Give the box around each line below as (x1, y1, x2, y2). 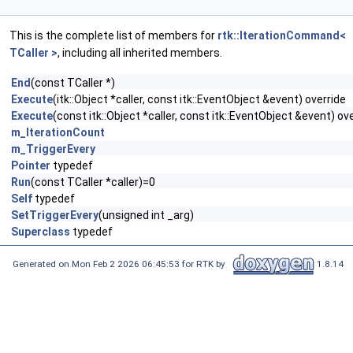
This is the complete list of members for (9, 29, 217, 42)
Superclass (11, 225, 70, 238)
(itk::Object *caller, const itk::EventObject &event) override (53, 93, 346, 106)
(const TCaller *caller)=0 (31, 176, 155, 188)
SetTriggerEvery (11, 209, 98, 221)
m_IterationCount (11, 126, 105, 139)
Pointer (11, 159, 50, 172)
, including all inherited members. (58, 46, 222, 59)
